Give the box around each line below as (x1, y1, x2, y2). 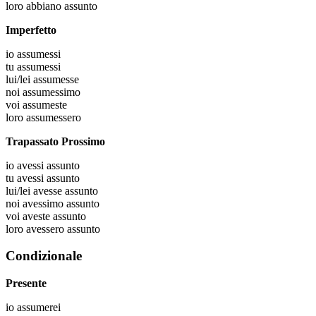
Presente (6, 277, 47, 289)
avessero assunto (26, 222, 100, 235)
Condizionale (6, 248, 82, 264)
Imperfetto (6, 23, 56, 36)
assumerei (17, 301, 61, 313)
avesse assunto (33, 184, 98, 197)
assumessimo (23, 85, 80, 98)
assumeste (23, 98, 67, 111)
